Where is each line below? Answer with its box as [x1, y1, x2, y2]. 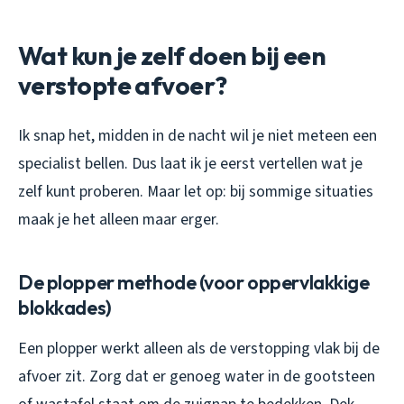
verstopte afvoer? [18, 69, 227, 101]
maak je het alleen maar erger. [18, 207, 219, 231]
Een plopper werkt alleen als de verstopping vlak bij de [18, 336, 380, 360]
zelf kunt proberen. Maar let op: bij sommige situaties [18, 179, 373, 203]
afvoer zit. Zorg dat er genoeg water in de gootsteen [18, 364, 375, 388]
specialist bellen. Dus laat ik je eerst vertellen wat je [18, 151, 363, 175]
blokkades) [18, 294, 112, 320]
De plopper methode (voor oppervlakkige [18, 269, 370, 295]
